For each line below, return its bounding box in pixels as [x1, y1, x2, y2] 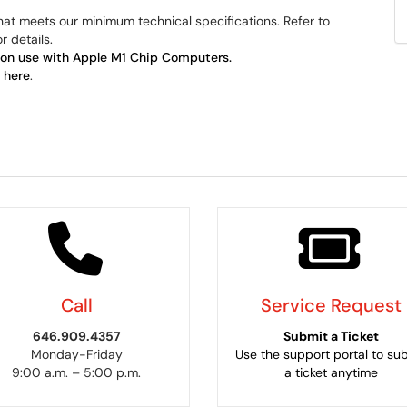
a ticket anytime [283, 363, 378, 381]
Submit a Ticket [283, 327, 379, 344]
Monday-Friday [30, 345, 123, 362]
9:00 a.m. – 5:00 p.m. [12, 363, 141, 381]
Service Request [260, 293, 402, 317]
